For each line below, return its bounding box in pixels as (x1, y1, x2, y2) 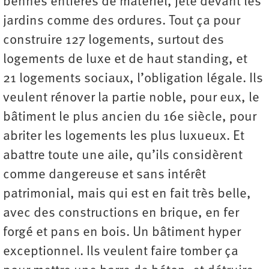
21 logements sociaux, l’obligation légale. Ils (3, 72, 263, 86)
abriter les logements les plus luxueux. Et (3, 130, 244, 144)
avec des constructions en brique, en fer (3, 207, 239, 221)
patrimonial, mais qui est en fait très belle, (3, 187, 251, 202)
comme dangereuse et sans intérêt (3, 168, 206, 183)
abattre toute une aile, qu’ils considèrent (3, 149, 243, 163)
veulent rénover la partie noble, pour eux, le (3, 91, 259, 106)
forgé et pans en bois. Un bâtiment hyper (3, 226, 241, 240)
